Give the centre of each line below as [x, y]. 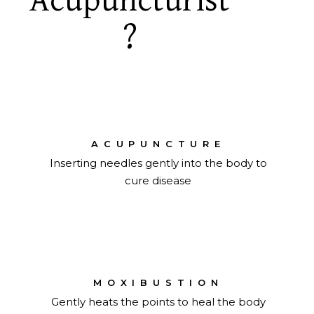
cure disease [158, 181]
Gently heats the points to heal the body [158, 302]
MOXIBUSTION [158, 283]
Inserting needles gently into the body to [158, 163]
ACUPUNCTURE [158, 144]
